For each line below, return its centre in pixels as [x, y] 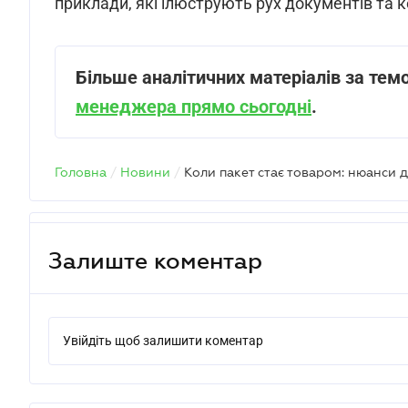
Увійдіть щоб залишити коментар [163, 341]
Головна [81, 172]
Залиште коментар [155, 260]
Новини [145, 172]
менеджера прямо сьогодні [194, 107]
